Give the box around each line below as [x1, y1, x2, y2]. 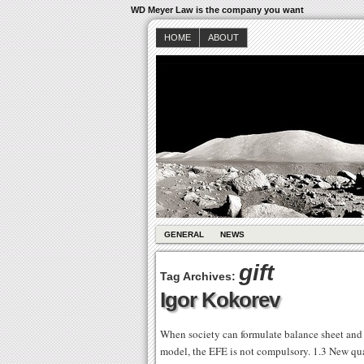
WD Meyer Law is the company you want [131, 5, 304, 15]
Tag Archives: [160, 270, 239, 283]
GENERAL [164, 230, 204, 239]
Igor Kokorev [160, 288, 279, 312]
